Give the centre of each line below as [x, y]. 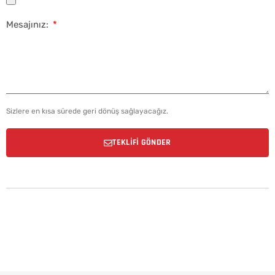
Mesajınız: [29, 25]
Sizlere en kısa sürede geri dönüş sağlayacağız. [87, 111]
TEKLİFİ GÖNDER [142, 143]
